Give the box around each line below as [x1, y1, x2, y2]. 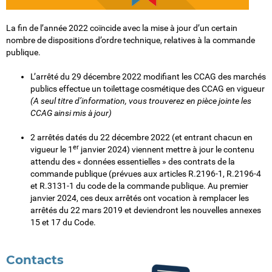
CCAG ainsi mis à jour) [30, 108, 112, 118]
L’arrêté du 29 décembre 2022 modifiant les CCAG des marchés [30, 72, 266, 81]
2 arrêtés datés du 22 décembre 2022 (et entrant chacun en [30, 132, 253, 142]
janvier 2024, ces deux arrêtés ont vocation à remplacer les [30, 193, 249, 203]
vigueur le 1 [30, 144, 73, 154]
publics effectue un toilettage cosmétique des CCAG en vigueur [30, 84, 265, 93]
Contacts [6, 253, 64, 267]
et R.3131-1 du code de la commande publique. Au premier [30, 181, 248, 191]
